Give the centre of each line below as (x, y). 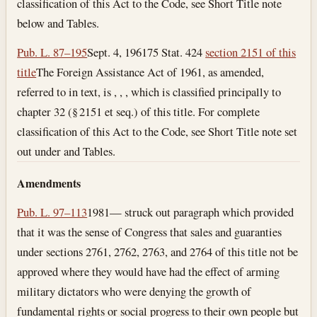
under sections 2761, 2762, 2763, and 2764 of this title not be (158, 251)
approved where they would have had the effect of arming (149, 271)
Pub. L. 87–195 (52, 52)
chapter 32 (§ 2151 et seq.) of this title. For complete (139, 112)
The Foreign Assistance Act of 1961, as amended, (150, 72)
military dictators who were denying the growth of (134, 291)
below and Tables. (58, 23)
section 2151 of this (251, 52)
